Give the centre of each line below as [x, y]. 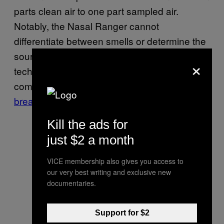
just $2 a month [90, 140]
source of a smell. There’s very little [89, 55]
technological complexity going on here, [99, 70]
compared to [42, 85]
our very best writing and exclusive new [109, 172]
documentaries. [71, 183]
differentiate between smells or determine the [110, 40]
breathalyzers [43, 100]
